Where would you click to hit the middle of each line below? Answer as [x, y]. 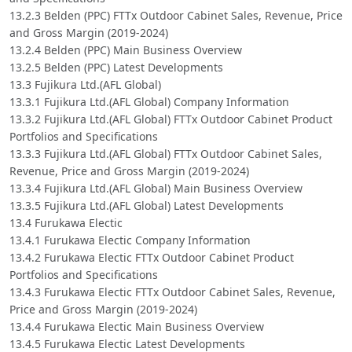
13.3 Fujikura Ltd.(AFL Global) [85, 84]
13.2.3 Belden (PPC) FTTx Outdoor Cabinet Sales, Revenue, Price [176, 15]
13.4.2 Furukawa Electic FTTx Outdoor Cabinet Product [152, 257]
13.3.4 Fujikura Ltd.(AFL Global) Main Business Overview [156, 188]
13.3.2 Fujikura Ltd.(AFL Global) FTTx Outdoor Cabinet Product [171, 119]
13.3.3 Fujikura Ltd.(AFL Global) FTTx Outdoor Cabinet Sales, [166, 153]
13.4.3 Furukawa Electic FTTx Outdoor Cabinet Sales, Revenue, [172, 291]
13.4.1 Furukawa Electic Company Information [130, 240]
